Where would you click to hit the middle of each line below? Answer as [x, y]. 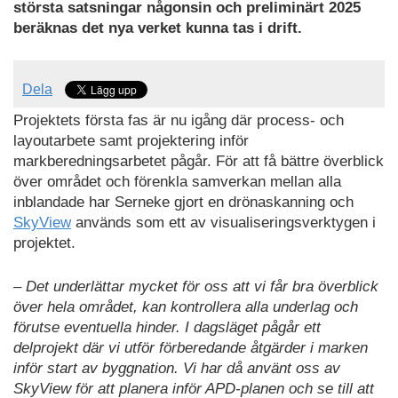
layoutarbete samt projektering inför [131, 141]
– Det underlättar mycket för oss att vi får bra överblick [196, 286]
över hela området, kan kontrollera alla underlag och [186, 306]
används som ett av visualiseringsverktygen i [223, 223]
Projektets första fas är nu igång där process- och [179, 121]
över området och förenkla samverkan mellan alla [177, 182]
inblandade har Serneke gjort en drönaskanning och [183, 203]
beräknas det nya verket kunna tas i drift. [158, 28]
